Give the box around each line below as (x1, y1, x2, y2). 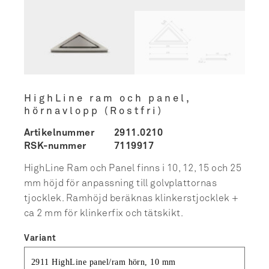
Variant (24, 234, 56, 243)
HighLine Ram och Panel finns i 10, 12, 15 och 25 (24, 163, 242, 174)
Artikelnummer (24, 127, 95, 138)
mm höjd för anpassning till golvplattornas (24, 178, 217, 189)
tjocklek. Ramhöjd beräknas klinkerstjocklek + (24, 193, 239, 204)
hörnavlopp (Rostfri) (24, 106, 163, 116)
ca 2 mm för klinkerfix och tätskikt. (24, 208, 184, 219)
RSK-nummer (24, 141, 86, 151)
